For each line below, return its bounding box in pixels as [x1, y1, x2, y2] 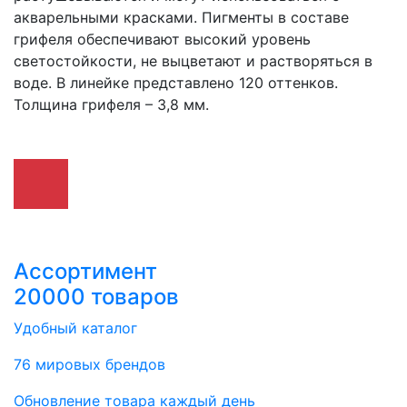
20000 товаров [14, 283, 179, 310]
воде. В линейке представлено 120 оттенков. [14, 74, 338, 92]
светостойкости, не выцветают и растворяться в [14, 52, 372, 70]
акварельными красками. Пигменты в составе [14, 8, 349, 26]
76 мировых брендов [14, 355, 165, 373]
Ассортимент [14, 258, 157, 284]
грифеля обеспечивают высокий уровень [14, 30, 311, 48]
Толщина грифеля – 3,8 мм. [14, 95, 209, 114]
